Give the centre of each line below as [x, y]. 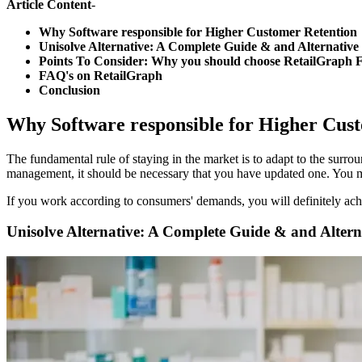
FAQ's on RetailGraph [101, 75]
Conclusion [69, 90]
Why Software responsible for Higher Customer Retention [198, 32]
